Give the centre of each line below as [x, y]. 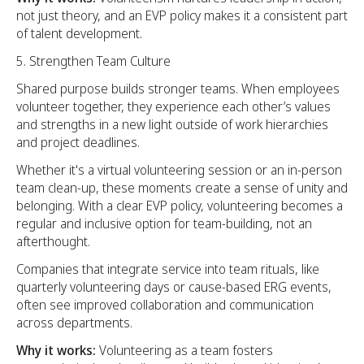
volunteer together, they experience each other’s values [173, 107]
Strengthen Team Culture [100, 61]
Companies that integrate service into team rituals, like [168, 269]
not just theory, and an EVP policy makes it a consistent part [182, 16]
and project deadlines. [78, 143]
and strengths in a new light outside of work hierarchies [172, 125]
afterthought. [53, 242]
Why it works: [56, 351]
